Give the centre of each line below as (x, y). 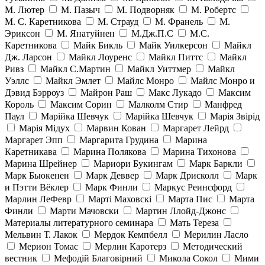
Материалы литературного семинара (79, 223)
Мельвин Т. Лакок (41, 235)
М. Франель (179, 22)
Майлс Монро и (223, 81)
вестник (21, 258)
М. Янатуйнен (86, 34)
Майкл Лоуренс (100, 57)
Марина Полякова (110, 152)
